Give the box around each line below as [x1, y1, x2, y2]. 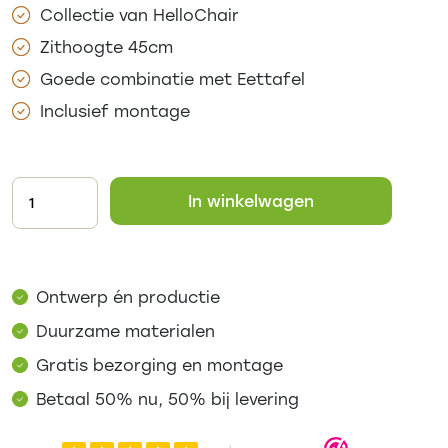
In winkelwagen [188, 189, 314, 211]
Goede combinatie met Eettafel [39, 67, 305, 89]
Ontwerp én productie [36, 285, 220, 307]
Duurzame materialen [36, 319, 215, 341]
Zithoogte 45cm [39, 35, 173, 57]
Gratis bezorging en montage [36, 353, 283, 375]
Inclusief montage [39, 99, 190, 121]
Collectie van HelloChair [39, 3, 239, 25]
